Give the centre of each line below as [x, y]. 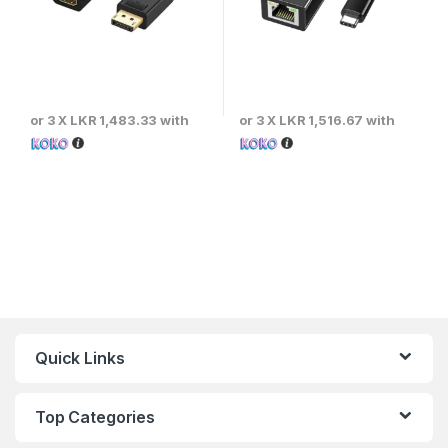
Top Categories [95, 416]
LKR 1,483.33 [114, 119]
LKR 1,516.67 [321, 119]
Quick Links [80, 357]
